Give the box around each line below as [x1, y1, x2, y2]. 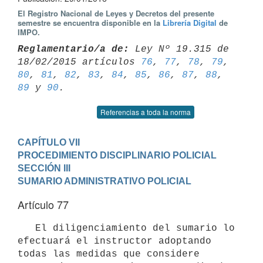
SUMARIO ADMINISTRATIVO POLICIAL [18, 176, 191, 186]
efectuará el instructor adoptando [18, 235, 211, 247]
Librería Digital [163, 17, 217, 28]
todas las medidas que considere [18, 248, 200, 259]
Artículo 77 [18, 197, 69, 212]
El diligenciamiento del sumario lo [18, 222, 35, 234]
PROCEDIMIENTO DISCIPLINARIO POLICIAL [18, 150, 217, 160]
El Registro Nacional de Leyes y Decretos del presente [18, 8, 214, 19]
